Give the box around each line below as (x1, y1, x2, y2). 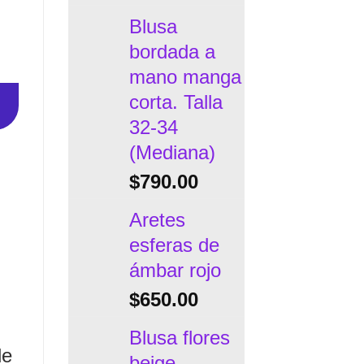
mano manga (128, 65, 241, 88)
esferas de (128, 233, 219, 256)
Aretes (128, 208, 185, 231)
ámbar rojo (128, 258, 221, 281)
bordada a (128, 40, 215, 63)
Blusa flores (128, 326, 230, 349)
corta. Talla (128, 90, 223, 113)
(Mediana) (128, 141, 215, 163)
